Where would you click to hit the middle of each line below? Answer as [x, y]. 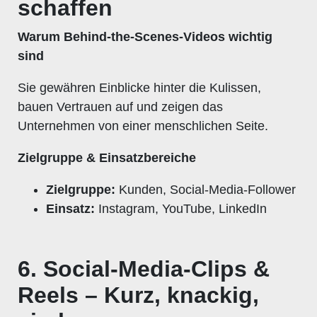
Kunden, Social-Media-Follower [206, 189]
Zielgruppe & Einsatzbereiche [107, 157]
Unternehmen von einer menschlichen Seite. [143, 126]
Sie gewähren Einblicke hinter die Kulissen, [139, 87]
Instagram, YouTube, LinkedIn [181, 208]
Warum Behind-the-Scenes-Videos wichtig [145, 36]
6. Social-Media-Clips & [144, 269]
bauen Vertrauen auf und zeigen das [120, 106]
